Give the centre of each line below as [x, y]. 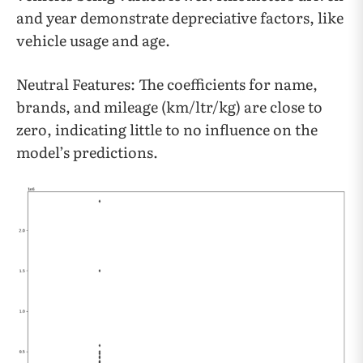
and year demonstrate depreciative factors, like [180, 17]
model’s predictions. [87, 152]
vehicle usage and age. [93, 40]
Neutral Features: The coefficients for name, [167, 84]
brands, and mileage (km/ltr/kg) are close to [169, 107]
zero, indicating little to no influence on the [167, 129]
